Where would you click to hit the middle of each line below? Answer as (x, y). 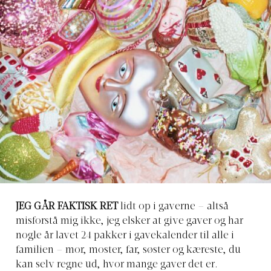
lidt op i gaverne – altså (173, 207)
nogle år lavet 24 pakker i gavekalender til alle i (125, 236)
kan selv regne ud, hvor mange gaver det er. (117, 265)
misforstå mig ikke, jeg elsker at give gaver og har (129, 221)
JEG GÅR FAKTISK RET (67, 207)
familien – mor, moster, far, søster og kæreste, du (128, 250)
